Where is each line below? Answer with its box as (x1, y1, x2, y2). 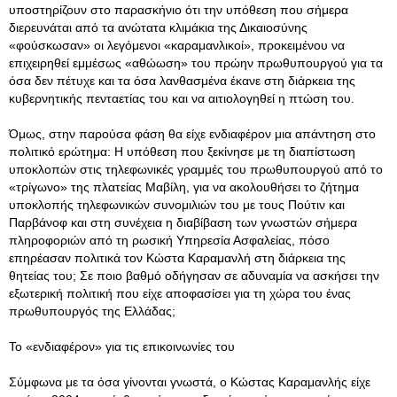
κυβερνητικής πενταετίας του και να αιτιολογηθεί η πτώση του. (9, 91, 354, 105)
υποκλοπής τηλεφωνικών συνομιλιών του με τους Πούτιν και (9, 198, 345, 212)
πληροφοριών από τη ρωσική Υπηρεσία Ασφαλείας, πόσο (9, 233, 330, 247)
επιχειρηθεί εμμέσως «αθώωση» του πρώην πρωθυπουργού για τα (9, 56, 383, 70)
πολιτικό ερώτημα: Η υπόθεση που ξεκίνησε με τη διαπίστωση (9, 144, 355, 159)
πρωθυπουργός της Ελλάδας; (9, 304, 175, 318)
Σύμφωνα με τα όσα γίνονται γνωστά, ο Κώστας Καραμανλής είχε (9, 375, 370, 389)
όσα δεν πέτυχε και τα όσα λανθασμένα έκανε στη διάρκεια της (9, 74, 355, 88)
